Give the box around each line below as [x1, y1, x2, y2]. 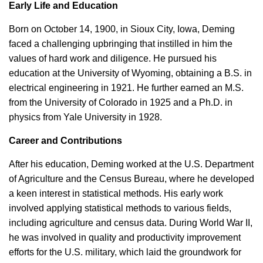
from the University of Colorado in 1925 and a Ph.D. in [9, 97, 232, 107]
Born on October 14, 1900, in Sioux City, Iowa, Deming [9, 24, 235, 34]
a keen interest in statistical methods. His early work [9, 188, 223, 198]
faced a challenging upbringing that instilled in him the [9, 39, 232, 49]
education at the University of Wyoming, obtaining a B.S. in [9, 68, 252, 78]
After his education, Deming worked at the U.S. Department [9, 159, 254, 169]
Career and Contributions [9, 136, 122, 146]
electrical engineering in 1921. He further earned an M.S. [9, 83, 244, 93]
